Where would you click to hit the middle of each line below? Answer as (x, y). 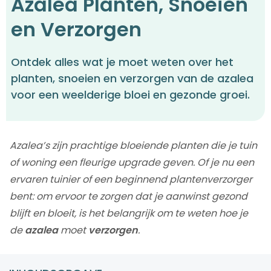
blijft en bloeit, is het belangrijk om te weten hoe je (129, 214)
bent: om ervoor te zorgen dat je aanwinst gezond (129, 197)
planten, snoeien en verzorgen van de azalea (132, 79)
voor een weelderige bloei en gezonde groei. (130, 95)
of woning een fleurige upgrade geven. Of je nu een (132, 163)
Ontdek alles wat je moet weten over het (122, 62)
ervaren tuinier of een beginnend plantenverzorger (131, 180)
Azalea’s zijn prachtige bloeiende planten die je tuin (133, 146)
